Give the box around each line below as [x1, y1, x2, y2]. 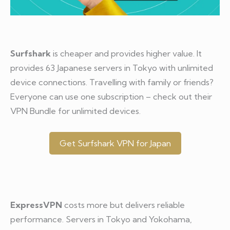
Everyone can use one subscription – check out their [10, 91, 212, 102]
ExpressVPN [10, 200, 62, 210]
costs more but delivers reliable [62, 200, 185, 210]
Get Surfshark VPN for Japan [59, 138, 171, 148]
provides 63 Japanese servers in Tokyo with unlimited [10, 63, 213, 73]
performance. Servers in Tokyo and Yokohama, [10, 214, 192, 225]
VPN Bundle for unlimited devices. [10, 106, 141, 117]
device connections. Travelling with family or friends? [10, 77, 214, 88]
